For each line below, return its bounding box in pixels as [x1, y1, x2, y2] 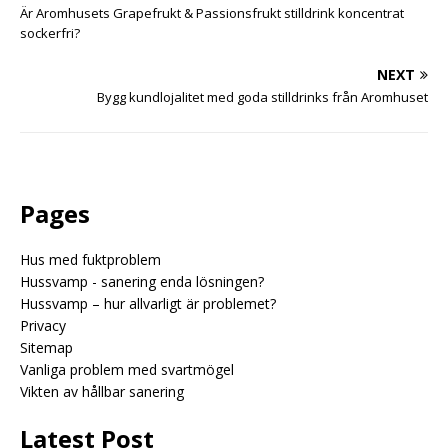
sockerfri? [20, 23, 80, 42]
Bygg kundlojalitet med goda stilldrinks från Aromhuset [97, 87, 428, 106]
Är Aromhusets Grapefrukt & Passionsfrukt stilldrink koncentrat [20, 3, 404, 22]
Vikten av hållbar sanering [20, 381, 184, 401]
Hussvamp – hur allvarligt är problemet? [20, 293, 276, 313]
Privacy [20, 315, 66, 335]
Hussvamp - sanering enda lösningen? [20, 271, 264, 291]
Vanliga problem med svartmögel [20, 359, 234, 379]
